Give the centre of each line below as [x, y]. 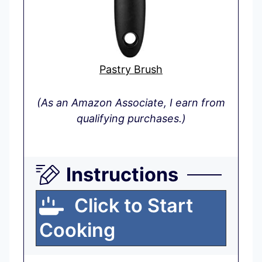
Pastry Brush [131, 70]
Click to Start [132, 206]
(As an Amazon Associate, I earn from [42, 103]
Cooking [77, 230]
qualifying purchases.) [131, 119]
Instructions [123, 175]
